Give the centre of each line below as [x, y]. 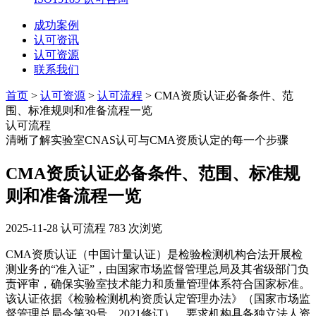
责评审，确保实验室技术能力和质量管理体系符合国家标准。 [158, 284]
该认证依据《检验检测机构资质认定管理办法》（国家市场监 [158, 298]
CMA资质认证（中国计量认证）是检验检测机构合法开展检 [154, 254]
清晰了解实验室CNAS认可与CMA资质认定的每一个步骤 [147, 140]
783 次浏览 [135, 228]
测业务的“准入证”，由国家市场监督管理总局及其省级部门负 [157, 269]
